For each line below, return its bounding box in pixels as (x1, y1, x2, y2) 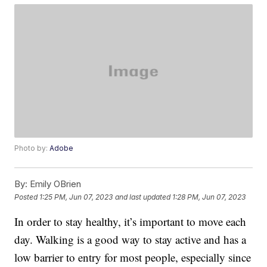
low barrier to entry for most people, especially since (14, 250, 252, 265)
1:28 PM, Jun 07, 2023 (172, 192, 246, 201)
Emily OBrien (27, 178, 82, 190)
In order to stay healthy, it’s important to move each (14, 214, 247, 229)
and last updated (115, 192, 171, 201)
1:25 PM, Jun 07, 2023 (39, 192, 113, 201)
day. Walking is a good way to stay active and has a (14, 232, 247, 247)
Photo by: (14, 144, 50, 153)
